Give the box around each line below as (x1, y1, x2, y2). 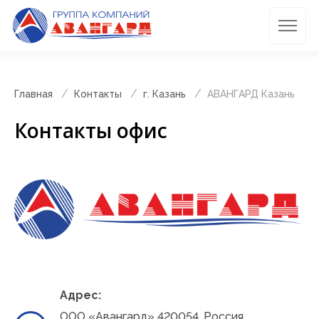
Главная (14, 88, 53, 100)
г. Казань (143, 88, 186, 100)
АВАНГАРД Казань (207, 88, 295, 100)
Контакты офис (14, 117, 167, 144)
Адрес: (60, 288, 101, 302)
